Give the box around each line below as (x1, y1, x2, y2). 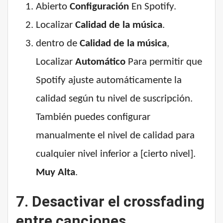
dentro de (36, 38, 80, 49)
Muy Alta (36, 167, 75, 178)
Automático (75, 57, 125, 68)
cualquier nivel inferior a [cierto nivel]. (36, 149, 196, 160)
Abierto (36, 1, 70, 12)
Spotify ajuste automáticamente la (36, 75, 182, 86)
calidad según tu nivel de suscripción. (36, 94, 193, 105)
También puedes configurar (36, 112, 150, 123)
